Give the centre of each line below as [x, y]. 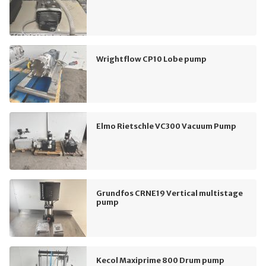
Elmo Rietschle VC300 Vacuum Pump [166, 126]
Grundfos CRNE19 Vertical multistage [170, 193]
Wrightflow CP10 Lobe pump [151, 59]
